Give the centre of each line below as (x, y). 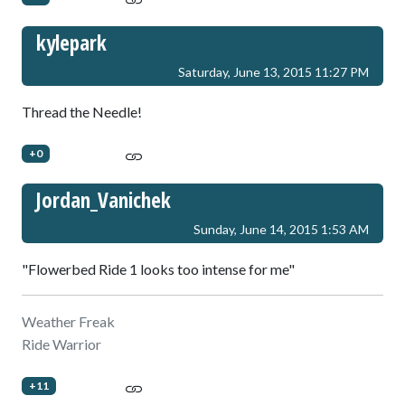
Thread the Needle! (82, 111)
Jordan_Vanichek (104, 199)
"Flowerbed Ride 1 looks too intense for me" (158, 268)
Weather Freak (68, 321)
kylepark (71, 42)
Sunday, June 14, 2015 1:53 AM (281, 229)
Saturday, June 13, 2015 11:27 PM (273, 71)
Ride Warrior (61, 344)
